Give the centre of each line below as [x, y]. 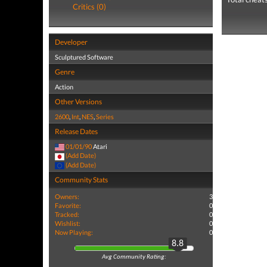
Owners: [67, 196]
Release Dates [76, 131]
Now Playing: [74, 232]
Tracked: [67, 214]
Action [64, 87]
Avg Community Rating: [134, 257]
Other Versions [78, 102]
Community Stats [81, 179]
